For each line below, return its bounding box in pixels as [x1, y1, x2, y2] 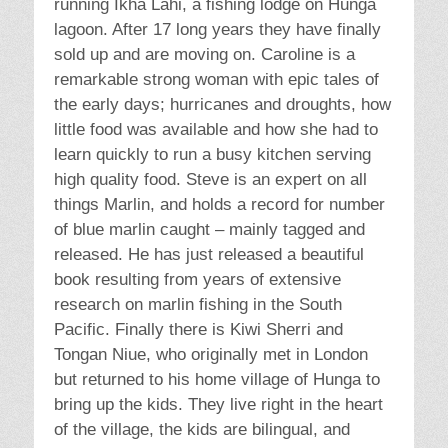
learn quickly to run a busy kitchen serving [54, 145, 371, 165]
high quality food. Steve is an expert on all [54, 170, 367, 190]
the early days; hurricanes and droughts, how [54, 95, 391, 115]
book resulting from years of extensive [54, 270, 341, 290]
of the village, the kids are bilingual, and [54, 420, 350, 440]
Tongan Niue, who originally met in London [54, 345, 368, 365]
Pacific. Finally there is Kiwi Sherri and [54, 320, 343, 340]
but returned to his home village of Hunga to [54, 370, 380, 390]
